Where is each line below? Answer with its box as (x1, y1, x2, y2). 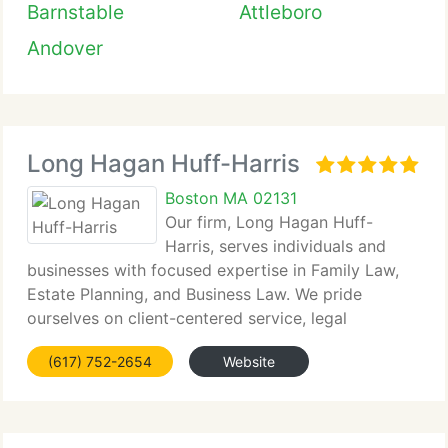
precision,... (27, 332, 112, 352)
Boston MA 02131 (165, 188, 297, 208)
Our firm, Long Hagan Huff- (165, 212, 373, 232)
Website (223, 353, 275, 370)
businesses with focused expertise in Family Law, (27, 260, 399, 280)
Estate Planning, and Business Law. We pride (27, 284, 362, 304)
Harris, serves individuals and (165, 236, 386, 256)
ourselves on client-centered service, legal (27, 308, 347, 328)
